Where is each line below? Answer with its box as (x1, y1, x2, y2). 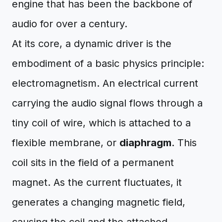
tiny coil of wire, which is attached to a (12, 117, 191, 129)
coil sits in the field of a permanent (12, 157, 174, 168)
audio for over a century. (12, 18, 127, 30)
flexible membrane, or (12, 137, 119, 149)
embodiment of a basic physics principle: (12, 57, 204, 69)
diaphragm (119, 137, 171, 149)
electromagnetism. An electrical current (12, 77, 198, 89)
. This (171, 137, 197, 149)
